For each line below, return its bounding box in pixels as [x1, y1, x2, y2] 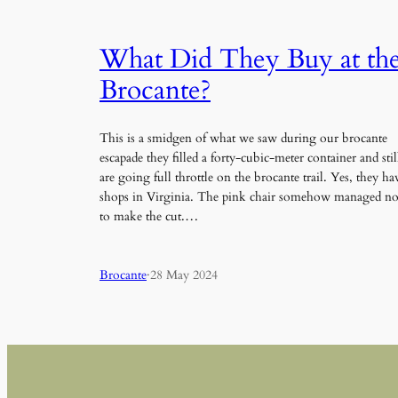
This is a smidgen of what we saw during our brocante [99, 129, 387, 147]
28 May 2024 [150, 267, 218, 284]
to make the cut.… [99, 207, 198, 225]
